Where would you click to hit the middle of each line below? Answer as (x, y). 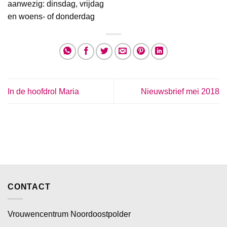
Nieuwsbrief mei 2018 (180, 91)
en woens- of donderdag (51, 17)
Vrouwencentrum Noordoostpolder (69, 214)
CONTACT (29, 186)
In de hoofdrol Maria (43, 91)
